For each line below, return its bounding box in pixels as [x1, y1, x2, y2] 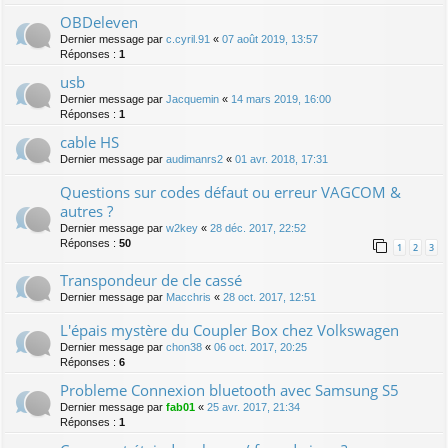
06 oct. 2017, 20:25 [214, 341, 307, 354]
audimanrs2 [166, 152, 223, 165]
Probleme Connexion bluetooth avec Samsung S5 [60, 380, 399, 401]
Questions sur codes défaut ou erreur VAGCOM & [60, 181, 401, 202]
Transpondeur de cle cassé [60, 270, 242, 291]
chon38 [166, 341, 202, 354]
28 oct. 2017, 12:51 [223, 291, 316, 304]
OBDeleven [60, 11, 138, 32]
